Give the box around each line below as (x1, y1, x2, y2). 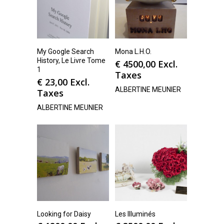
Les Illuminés (115, 210, 155, 218)
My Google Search (37, 47, 94, 56)
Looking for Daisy (37, 210, 91, 218)
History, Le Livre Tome (37, 56, 105, 65)
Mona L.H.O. (115, 47, 151, 56)
